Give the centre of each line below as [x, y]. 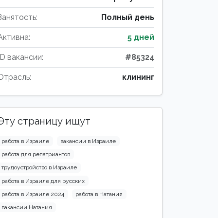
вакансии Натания [27, 207]
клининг [138, 77]
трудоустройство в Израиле [39, 168]
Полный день [128, 17]
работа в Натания [99, 194]
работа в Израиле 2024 [33, 194]
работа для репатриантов [36, 154]
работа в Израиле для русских [43, 181]
